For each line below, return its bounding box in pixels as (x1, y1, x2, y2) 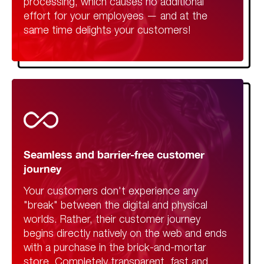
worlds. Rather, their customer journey (24, 215, 200, 225)
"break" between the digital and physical (24, 201, 207, 211)
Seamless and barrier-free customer (24, 148, 204, 161)
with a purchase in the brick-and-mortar (24, 243, 206, 253)
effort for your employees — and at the (24, 12, 207, 22)
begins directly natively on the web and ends (24, 229, 227, 239)
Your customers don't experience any (24, 187, 198, 197)
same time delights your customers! (24, 26, 190, 36)
